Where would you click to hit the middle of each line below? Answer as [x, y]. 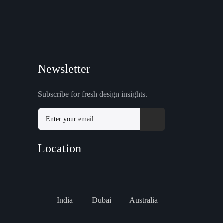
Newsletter [64, 69]
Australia [143, 200]
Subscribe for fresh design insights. [93, 94]
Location [59, 148]
